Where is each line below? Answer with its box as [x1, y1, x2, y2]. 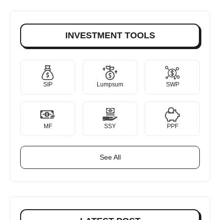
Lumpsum [97, 81, 123, 88]
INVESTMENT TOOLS [65, 30, 155, 40]
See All [99, 153, 121, 161]
